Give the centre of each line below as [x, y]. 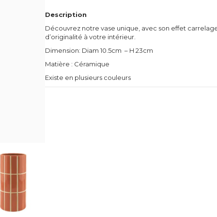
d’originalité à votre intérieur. [91, 37]
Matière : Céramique [77, 64]
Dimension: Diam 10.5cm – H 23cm [99, 51]
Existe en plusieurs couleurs [88, 78]
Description [66, 15]
